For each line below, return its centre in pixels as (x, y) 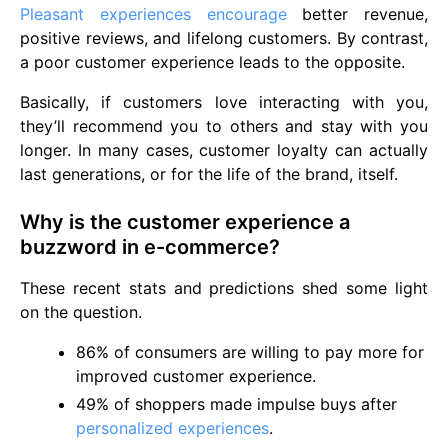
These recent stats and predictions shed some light (224, 288)
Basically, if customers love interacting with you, (224, 102)
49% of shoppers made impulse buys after (236, 404)
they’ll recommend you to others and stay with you (224, 126)
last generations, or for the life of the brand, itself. (209, 174)
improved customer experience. (196, 376)
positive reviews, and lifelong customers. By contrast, (224, 38)
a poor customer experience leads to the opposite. (212, 62)
